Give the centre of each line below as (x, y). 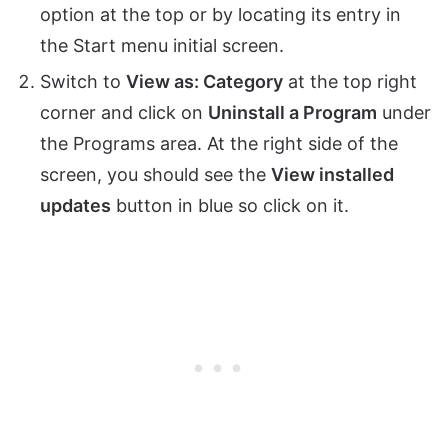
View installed (332, 174)
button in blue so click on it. (230, 205)
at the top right (350, 81)
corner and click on (124, 112)
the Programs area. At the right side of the (219, 143)
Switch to (83, 81)
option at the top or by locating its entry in (220, 14)
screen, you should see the (155, 174)
